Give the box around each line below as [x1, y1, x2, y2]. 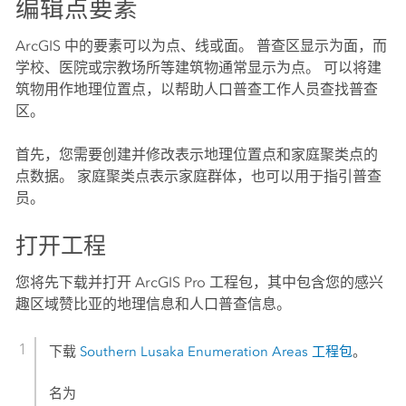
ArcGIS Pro [134, 274, 206, 291]
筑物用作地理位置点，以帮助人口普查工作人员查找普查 [14, 81, 378, 98]
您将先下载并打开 [14, 274, 135, 291]
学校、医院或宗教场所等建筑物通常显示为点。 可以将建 [14, 59, 382, 76]
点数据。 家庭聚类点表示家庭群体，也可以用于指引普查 [14, 168, 382, 185]
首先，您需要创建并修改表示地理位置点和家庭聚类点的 [14, 146, 378, 163]
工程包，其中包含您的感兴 [205, 274, 383, 291]
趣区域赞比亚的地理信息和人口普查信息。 [14, 295, 291, 313]
